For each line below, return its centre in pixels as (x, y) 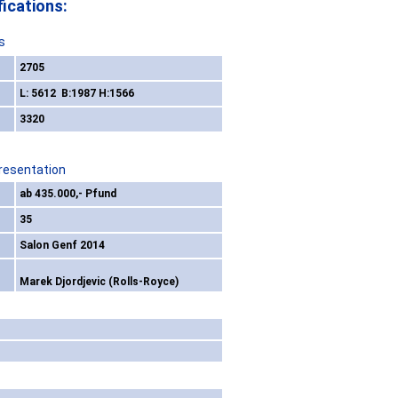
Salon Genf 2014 (62, 246)
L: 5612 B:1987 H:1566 (77, 94)
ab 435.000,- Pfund (68, 194)
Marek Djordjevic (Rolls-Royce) (99, 282)
